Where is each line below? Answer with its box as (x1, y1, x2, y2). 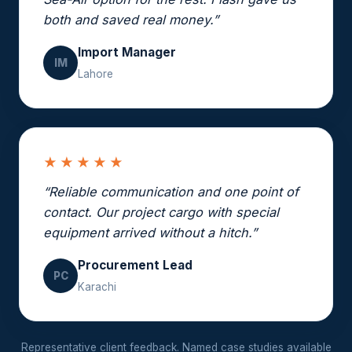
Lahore (78, 67, 113, 80)
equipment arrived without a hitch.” (43, 224, 257, 240)
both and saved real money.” (43, 11, 218, 27)
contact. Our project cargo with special (43, 203, 279, 220)
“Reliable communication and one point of (43, 183, 299, 200)
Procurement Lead (78, 257, 192, 273)
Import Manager (78, 44, 176, 60)
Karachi (78, 280, 116, 293)
